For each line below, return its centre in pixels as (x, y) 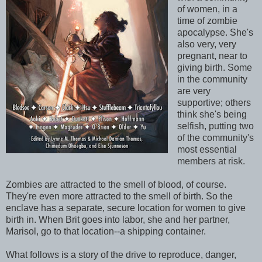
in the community (212, 80)
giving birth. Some (214, 68)
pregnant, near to (212, 56)
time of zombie (207, 21)
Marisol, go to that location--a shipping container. (106, 232)
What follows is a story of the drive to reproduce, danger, (121, 255)
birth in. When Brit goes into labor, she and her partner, (118, 220)
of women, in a (207, 9)
